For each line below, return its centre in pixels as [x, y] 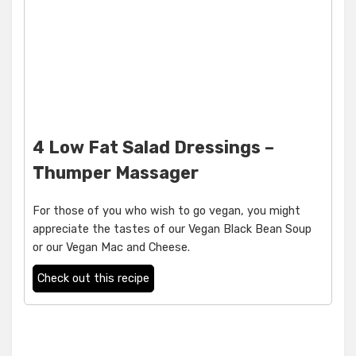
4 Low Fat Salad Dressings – [153, 148]
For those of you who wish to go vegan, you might [166, 211]
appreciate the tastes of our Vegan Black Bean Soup [172, 230]
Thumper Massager [116, 173]
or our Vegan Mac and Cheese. [111, 248]
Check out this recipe [93, 279]
